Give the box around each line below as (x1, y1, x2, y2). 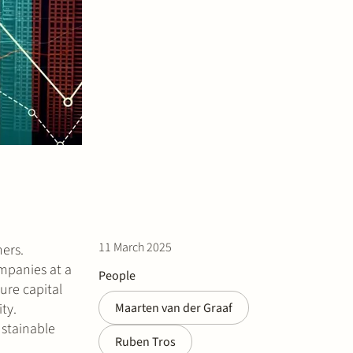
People (98, 266, 136, 284)
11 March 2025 (98, 238, 172, 256)
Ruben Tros (115, 333, 176, 351)
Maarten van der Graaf (115, 299, 232, 317)
